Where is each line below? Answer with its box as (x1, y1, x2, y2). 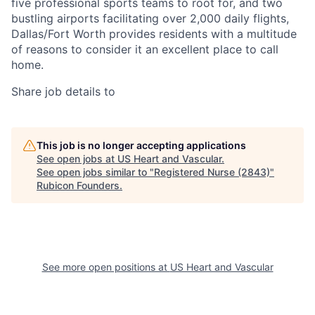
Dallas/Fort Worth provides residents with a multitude (11, 27, 297, 41)
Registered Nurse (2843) (154, 166, 270, 179)
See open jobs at (37, 153, 117, 165)
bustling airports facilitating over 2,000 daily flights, (11, 11, 289, 26)
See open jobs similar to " (37, 166, 154, 179)
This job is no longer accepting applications (37, 139, 246, 152)
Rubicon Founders (37, 179, 120, 192)
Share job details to (11, 84, 115, 99)
